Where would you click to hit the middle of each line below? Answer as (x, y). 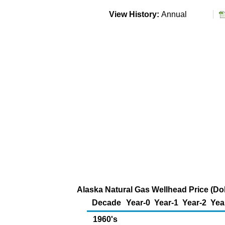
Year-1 (166, 203)
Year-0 (138, 203)
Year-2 (194, 203)
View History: (134, 14)
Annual (176, 14)
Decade (106, 203)
